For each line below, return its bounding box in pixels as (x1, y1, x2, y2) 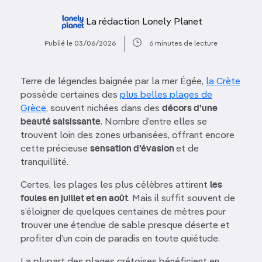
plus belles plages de (120, 91, 212, 100)
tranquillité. (20, 158, 68, 167)
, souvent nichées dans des (46, 104, 162, 113)
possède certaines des (20, 91, 120, 100)
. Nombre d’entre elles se (101, 118, 207, 127)
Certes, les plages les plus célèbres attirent (20, 181, 210, 190)
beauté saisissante (20, 118, 101, 127)
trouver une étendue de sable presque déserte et (20, 221, 230, 230)
